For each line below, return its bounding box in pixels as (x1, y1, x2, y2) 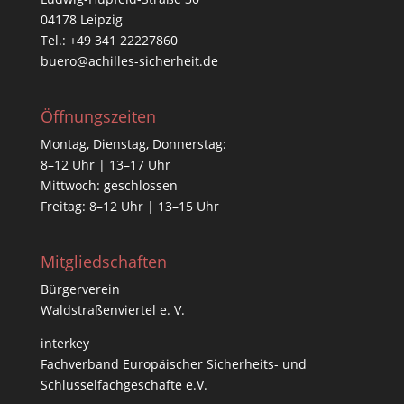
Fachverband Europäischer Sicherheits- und (40, 355, 307, 373)
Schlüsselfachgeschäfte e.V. (40, 376, 207, 394)
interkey (40, 335, 89, 353)
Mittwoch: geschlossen (40, 177, 178, 195)
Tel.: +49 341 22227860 (40, 32, 178, 49)
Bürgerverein (40, 280, 120, 298)
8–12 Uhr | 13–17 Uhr (40, 156, 170, 174)
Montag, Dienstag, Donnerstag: (40, 135, 226, 153)
